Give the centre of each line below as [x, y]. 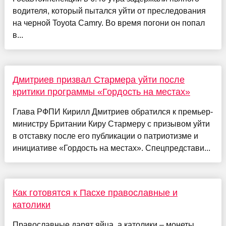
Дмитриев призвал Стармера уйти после [98, 80]
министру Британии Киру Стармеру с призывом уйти [111, 124]
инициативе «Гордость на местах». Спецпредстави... [111, 148]
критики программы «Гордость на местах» [101, 92]
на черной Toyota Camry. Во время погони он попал [108, 23]
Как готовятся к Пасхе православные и [95, 193]
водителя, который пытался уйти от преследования [109, 11]
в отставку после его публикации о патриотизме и [105, 136]
